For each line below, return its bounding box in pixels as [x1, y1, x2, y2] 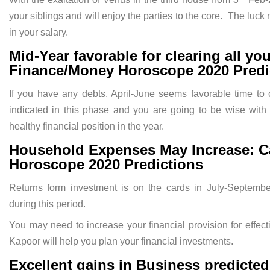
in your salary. [9, 27, 68, 38]
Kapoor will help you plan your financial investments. [9, 236, 233, 247]
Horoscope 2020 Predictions [9, 155, 203, 172]
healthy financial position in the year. [9, 121, 164, 132]
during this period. [9, 199, 86, 210]
